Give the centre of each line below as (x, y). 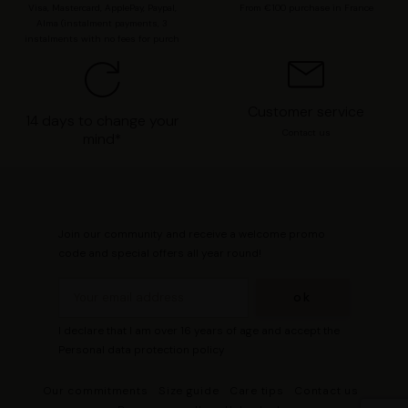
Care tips (259, 390)
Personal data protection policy (142, 349)
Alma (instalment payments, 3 (102, 23)
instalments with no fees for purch (102, 38)
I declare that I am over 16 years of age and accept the (199, 330)
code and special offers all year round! (160, 253)
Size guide (191, 390)
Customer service (306, 111)
